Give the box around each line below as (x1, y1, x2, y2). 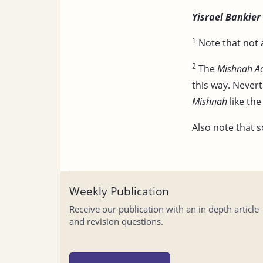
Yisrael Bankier (192, 10, 261, 23)
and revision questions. (69, 215, 163, 227)
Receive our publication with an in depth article (69, 203, 259, 215)
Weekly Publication (69, 183, 169, 199)
